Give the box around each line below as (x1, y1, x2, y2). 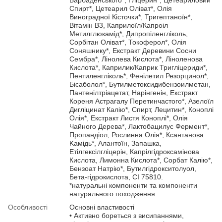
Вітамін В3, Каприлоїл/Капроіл (69, 21, 168, 29)
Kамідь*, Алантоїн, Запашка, (69, 139, 162, 147)
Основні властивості (69, 203, 134, 211)
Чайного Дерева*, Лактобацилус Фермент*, (69, 122, 209, 130)
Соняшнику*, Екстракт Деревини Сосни (69, 46, 196, 55)
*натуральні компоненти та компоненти (69, 181, 197, 189)
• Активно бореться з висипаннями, (69, 211, 184, 220)
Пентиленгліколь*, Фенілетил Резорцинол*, (69, 71, 209, 80)
